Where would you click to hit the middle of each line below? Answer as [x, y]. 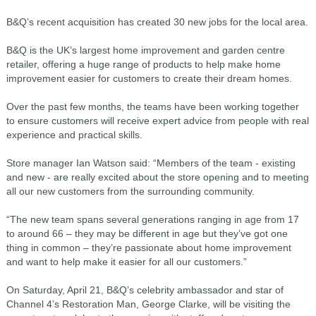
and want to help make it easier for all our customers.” [126, 262]
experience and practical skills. [74, 135]
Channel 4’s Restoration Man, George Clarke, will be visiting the [148, 304]
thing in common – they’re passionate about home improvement [148, 248]
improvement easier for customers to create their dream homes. [149, 78]
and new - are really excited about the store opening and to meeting [157, 177]
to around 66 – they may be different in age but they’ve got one [147, 233]
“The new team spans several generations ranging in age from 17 [152, 219]
